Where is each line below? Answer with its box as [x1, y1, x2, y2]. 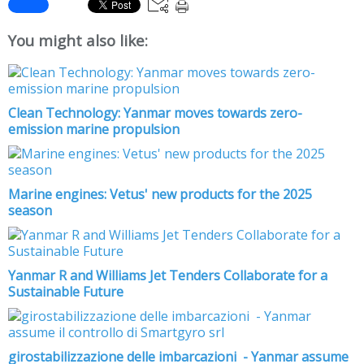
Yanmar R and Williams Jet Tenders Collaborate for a [8, 266, 327, 284]
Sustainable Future [8, 282, 123, 301]
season [8, 201, 52, 219]
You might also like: [8, 29, 148, 50]
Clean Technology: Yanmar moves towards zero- [8, 103, 302, 122]
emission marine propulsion [8, 119, 180, 138]
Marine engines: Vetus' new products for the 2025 [8, 184, 312, 203]
